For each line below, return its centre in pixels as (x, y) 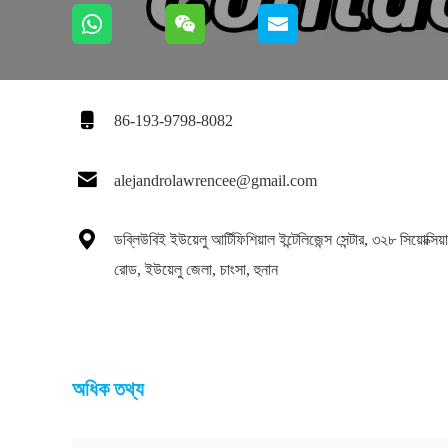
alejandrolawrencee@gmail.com (215, 180)
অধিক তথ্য (108, 389)
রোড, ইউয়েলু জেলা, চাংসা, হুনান (196, 269)
